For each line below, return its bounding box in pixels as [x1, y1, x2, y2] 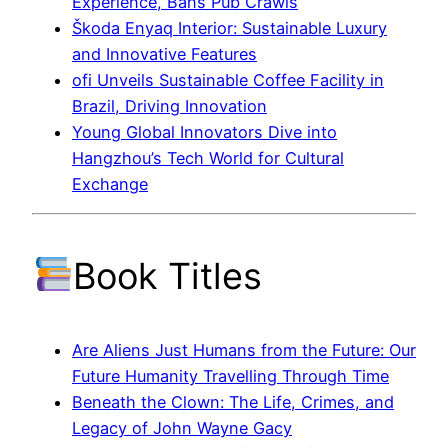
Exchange [72, 173, 148, 194]
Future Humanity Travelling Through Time [72, 365, 389, 386]
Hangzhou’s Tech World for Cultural [72, 147, 344, 168]
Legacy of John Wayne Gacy [72, 417, 292, 438]
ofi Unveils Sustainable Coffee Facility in [72, 69, 384, 90]
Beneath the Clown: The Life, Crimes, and [72, 391, 394, 412]
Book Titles [73, 253, 263, 298]
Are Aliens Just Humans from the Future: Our [72, 339, 416, 360]
